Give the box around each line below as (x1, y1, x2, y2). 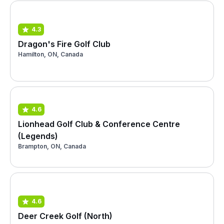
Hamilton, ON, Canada (18, 50, 83, 58)
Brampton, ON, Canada (18, 142, 86, 150)
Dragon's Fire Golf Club (18, 38, 110, 49)
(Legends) (18, 130, 58, 141)
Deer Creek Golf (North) (18, 210, 112, 221)
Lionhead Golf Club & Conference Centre (18, 118, 180, 129)
